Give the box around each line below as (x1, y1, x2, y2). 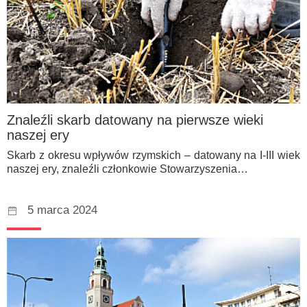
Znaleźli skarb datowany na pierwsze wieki (7, 112, 263, 127)
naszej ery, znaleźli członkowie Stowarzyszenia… (7, 163, 248, 175)
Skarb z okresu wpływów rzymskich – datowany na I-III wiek (7, 149, 300, 162)
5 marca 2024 (27, 204, 97, 217)
